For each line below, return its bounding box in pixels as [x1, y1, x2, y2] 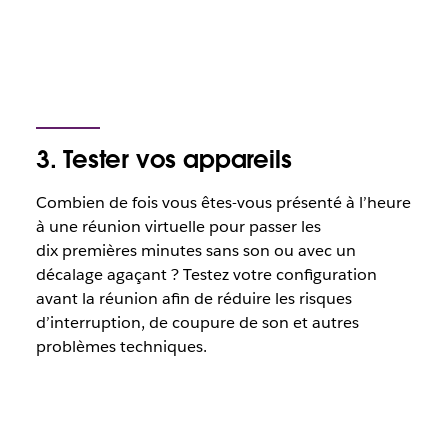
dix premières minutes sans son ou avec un [35, 240, 356, 261]
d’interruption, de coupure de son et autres [35, 312, 359, 333]
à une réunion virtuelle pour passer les [35, 216, 321, 237]
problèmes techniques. [35, 336, 207, 357]
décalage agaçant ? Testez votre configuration [35, 264, 377, 285]
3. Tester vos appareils [35, 144, 292, 175]
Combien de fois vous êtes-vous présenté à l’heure [35, 192, 411, 213]
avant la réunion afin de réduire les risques [35, 288, 352, 309]
